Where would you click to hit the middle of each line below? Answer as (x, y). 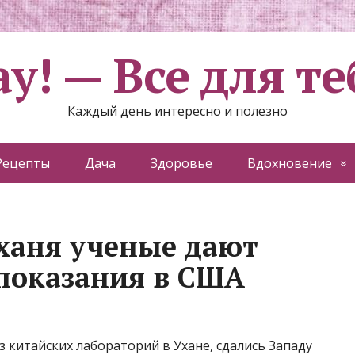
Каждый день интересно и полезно (177, 111)
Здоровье (181, 163)
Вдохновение (289, 163)
